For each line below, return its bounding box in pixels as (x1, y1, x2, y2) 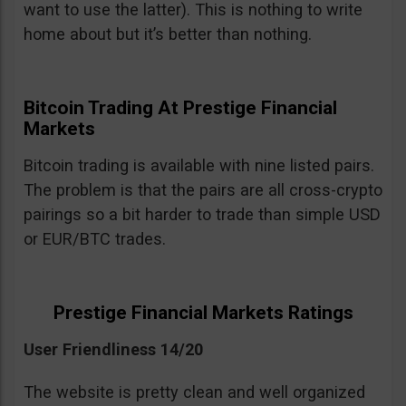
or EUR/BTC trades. (24, 228, 166, 248)
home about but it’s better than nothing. (24, 24, 312, 43)
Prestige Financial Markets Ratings (53, 301, 353, 324)
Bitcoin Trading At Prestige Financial (24, 96, 337, 119)
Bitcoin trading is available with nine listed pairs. (24, 155, 374, 175)
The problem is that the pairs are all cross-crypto (24, 179, 382, 199)
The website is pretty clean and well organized (24, 382, 365, 401)
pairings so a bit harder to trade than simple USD (24, 204, 381, 224)
